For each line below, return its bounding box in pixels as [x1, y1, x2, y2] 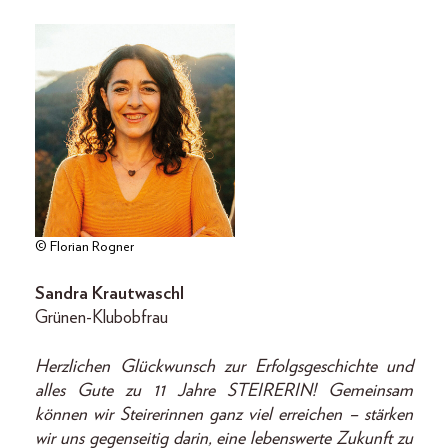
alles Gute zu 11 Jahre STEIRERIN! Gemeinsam [35, 382, 413, 401]
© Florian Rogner [35, 240, 134, 255]
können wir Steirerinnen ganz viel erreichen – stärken [35, 406, 413, 425]
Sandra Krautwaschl [35, 285, 184, 304]
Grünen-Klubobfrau [35, 309, 168, 328]
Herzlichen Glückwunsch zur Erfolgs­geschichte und [35, 358, 413, 377]
